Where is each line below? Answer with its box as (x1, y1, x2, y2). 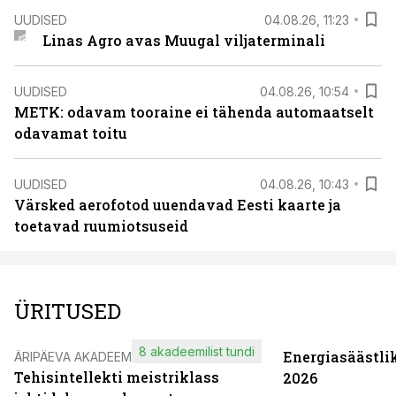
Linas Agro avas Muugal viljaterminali (42, 31, 325, 49)
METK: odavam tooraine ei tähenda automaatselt (14, 103, 374, 121)
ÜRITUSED (14, 297, 121, 325)
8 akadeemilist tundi (139, 344, 255, 359)
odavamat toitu (14, 124, 127, 142)
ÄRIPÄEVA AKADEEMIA (14, 349, 142, 364)
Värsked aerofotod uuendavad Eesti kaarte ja (14, 195, 341, 214)
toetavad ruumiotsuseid (14, 217, 188, 235)
